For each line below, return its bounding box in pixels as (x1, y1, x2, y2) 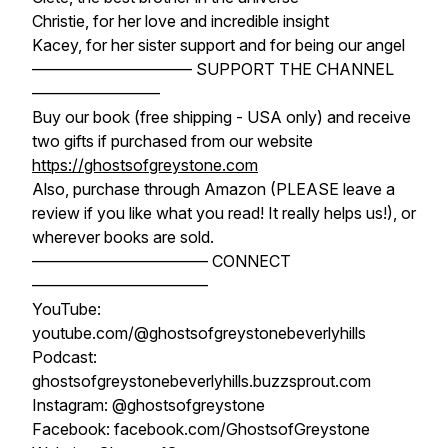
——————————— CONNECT (32, 251, 291, 271)
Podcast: (32, 347, 97, 367)
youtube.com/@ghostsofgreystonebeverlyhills (32, 323, 366, 343)
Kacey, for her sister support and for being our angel (32, 35, 405, 55)
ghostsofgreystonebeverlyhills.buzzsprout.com (32, 371, 371, 391)
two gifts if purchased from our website (32, 131, 313, 151)
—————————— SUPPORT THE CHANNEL (32, 59, 394, 79)
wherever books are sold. (32, 227, 214, 247)
